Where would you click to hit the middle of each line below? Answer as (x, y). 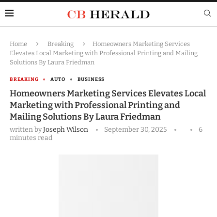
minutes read (31, 138)
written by (26, 129)
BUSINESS (91, 79)
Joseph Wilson (66, 129)
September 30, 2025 (135, 129)
